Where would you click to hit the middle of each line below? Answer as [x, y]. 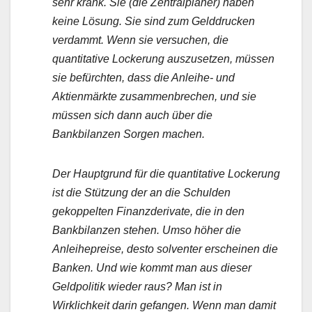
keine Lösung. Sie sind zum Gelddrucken [154, 22]
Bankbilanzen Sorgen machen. [128, 134]
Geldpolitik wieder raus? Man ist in [137, 287]
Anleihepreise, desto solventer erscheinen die [165, 249]
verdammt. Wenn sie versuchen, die [140, 40]
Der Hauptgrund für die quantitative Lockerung [166, 174]
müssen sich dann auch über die [132, 116]
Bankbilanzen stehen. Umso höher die [147, 231]
